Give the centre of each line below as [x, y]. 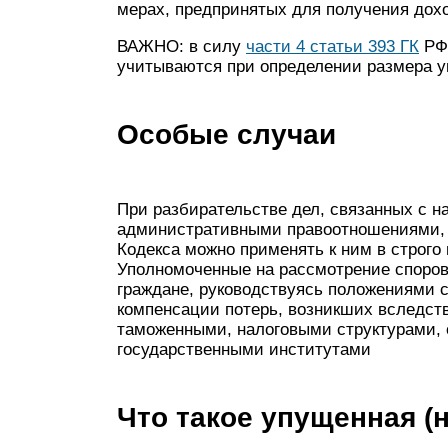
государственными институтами [244, 349]
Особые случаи [226, 134]
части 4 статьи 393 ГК [332, 46]
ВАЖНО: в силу [181, 46]
